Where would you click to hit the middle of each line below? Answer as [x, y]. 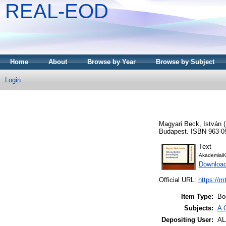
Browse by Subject [185, 62]
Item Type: [197, 197]
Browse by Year [111, 62]
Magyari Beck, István [190, 124]
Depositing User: [187, 220]
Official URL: [179, 180]
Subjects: [199, 208]
